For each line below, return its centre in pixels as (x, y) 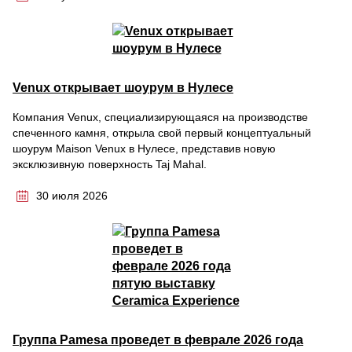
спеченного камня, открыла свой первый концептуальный (162, 133)
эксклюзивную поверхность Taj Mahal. (110, 164)
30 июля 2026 (72, 196)
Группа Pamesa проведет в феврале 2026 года (158, 340)
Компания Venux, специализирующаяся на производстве (160, 117)
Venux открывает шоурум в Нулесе (123, 88)
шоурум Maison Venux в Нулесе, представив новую (144, 148)
